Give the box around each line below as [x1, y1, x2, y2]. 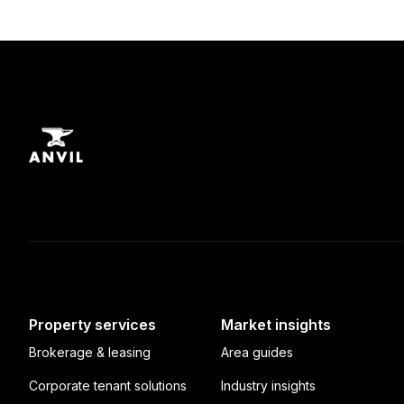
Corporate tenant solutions [29, 378, 187, 393]
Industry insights [221, 378, 317, 393]
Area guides [221, 344, 294, 360]
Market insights [221, 316, 332, 334]
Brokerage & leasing [29, 344, 151, 360]
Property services [29, 316, 156, 334]
